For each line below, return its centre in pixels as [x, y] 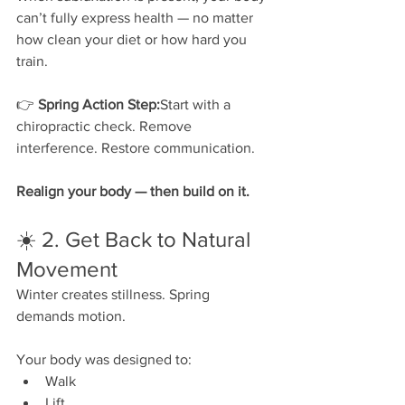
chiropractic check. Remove [106, 126]
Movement [67, 268]
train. [32, 61]
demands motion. [71, 316]
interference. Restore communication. [136, 147]
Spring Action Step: [99, 104]
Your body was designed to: [104, 359]
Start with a [197, 104]
